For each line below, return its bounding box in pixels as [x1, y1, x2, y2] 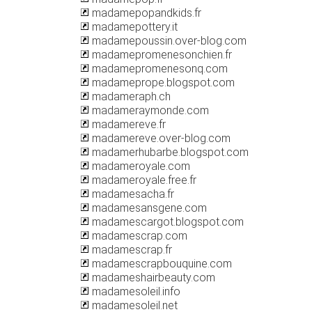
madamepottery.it [89, 20, 178, 33]
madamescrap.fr [89, 243, 172, 256]
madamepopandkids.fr [89, 6, 201, 19]
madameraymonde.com [89, 104, 209, 117]
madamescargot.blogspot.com [89, 215, 244, 228]
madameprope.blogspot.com [89, 76, 235, 89]
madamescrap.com [89, 229, 187, 242]
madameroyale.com [89, 159, 190, 173]
